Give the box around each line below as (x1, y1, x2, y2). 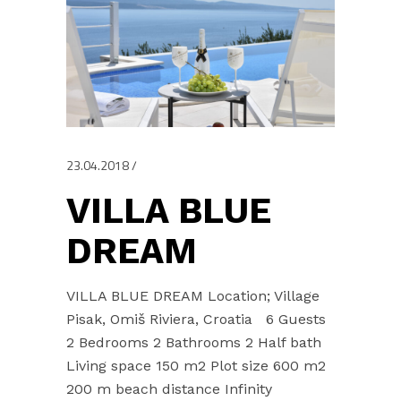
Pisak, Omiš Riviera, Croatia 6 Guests (66, 310, 326, 328)
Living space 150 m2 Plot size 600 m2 (66, 356, 326, 374)
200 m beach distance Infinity (66, 380, 272, 397)
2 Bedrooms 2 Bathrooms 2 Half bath (66, 333, 321, 351)
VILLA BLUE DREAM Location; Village (66, 286, 320, 304)
